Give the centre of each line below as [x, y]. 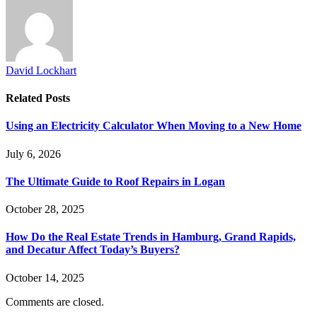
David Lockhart [41, 70]
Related [25, 98]
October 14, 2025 [45, 277]
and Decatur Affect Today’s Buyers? [93, 250]
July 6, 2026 [33, 154]
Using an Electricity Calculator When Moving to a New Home [154, 126]
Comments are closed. [55, 301]
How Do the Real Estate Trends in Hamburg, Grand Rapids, [151, 237]
